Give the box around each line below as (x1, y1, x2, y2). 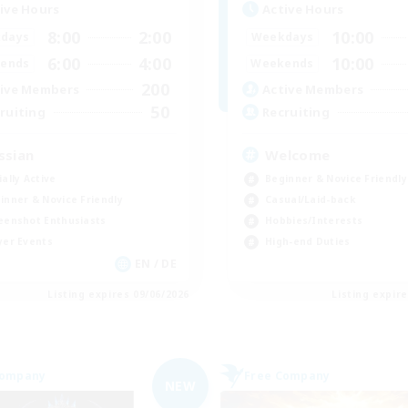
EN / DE (134, 255, 177, 271)
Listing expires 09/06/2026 (47, 287, 189, 301)
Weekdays (250, 29, 314, 46)
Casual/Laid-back (265, 192, 355, 206)
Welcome (265, 145, 331, 164)
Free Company (244, 367, 331, 383)
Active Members (262, 81, 364, 98)
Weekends (250, 56, 314, 72)
